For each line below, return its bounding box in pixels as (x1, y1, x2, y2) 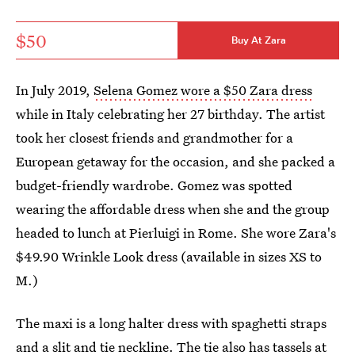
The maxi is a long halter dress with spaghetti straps (16, 313, 326, 332)
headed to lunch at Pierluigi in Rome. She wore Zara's (16, 223, 336, 242)
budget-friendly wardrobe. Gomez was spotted (16, 175, 292, 194)
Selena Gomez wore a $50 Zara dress (94, 80, 312, 99)
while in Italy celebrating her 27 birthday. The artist (16, 104, 325, 123)
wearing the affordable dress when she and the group (16, 199, 330, 218)
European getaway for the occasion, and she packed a (16, 151, 335, 170)
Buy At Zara (231, 33, 286, 48)
